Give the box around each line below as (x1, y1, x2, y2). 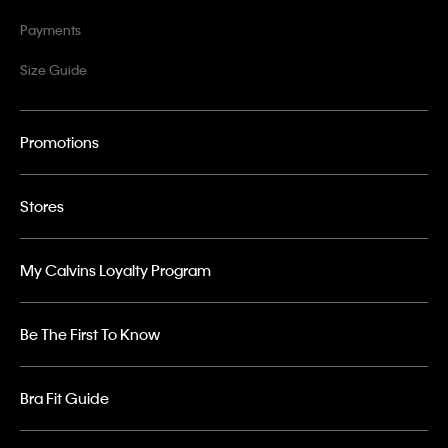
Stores (20, 196, 64, 217)
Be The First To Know (20, 324, 160, 345)
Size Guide (20, 61, 87, 79)
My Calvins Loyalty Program (20, 260, 211, 281)
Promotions (20, 132, 99, 153)
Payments (20, 21, 81, 39)
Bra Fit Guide (20, 388, 109, 409)
